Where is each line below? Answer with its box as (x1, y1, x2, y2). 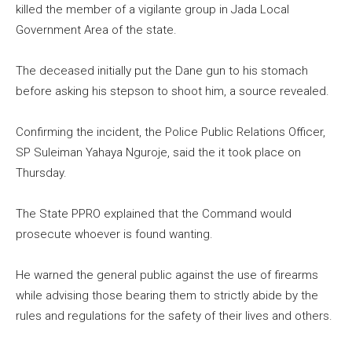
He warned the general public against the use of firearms (16, 268, 318, 283)
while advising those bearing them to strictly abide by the (16, 288, 318, 303)
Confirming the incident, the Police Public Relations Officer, (16, 125, 325, 140)
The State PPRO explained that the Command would (16, 207, 291, 222)
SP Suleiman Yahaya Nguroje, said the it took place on (16, 145, 301, 160)
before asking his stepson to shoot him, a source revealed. (16, 84, 329, 99)
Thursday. (16, 166, 67, 181)
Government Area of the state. (16, 23, 177, 38)
